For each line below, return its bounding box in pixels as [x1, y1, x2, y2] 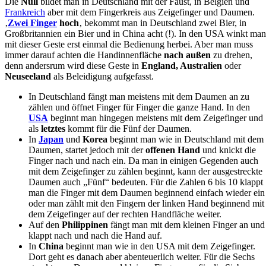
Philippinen [62, 219, 108, 230]
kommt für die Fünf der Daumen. [65, 123, 192, 134]
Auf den [28, 219, 62, 230]
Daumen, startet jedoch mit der [28, 144, 145, 155]
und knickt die [200, 144, 256, 155]
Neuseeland [5, 71, 51, 81]
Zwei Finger [8, 17, 57, 28]
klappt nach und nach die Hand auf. [28, 230, 162, 240]
